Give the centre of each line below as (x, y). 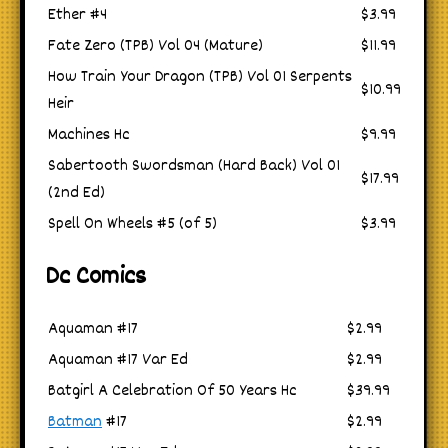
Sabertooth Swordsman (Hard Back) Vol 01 (194, 167)
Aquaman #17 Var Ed (118, 361)
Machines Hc (89, 136)
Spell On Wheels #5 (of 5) (132, 225)
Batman (75, 423)
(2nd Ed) (76, 194)
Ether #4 (77, 16)
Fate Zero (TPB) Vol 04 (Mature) (155, 47)
